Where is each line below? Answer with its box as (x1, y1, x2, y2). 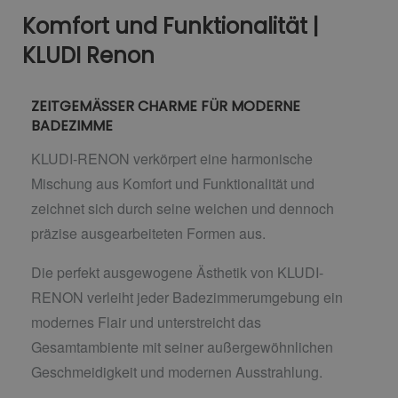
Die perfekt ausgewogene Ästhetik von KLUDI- (31, 261, 323, 283)
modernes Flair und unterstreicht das (31, 311, 261, 332)
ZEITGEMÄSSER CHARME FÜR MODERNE (31, 95, 300, 116)
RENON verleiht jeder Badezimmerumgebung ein (31, 286, 343, 307)
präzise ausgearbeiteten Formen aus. (31, 222, 266, 243)
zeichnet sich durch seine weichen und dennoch (31, 197, 334, 219)
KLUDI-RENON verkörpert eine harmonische (31, 147, 313, 169)
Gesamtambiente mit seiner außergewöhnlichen (31, 336, 333, 357)
